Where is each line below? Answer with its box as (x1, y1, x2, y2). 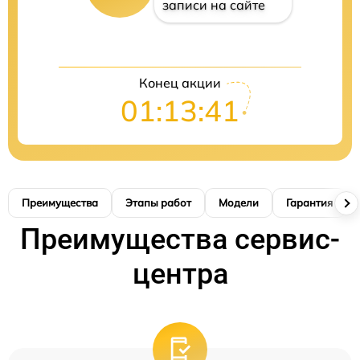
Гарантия (286, 196, 333, 210)
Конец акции (139, 75, 221, 92)
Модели (219, 196, 259, 210)
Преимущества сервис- (20, 223, 340, 257)
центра (132, 257, 228, 292)
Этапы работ (125, 196, 191, 210)
